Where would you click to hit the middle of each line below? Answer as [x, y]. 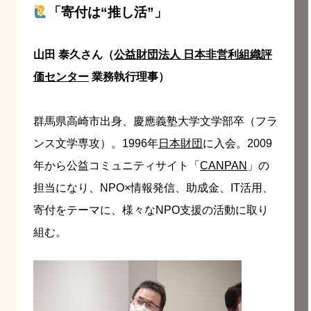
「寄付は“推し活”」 [108, 12]
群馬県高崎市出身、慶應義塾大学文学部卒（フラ [155, 121]
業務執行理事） [129, 76]
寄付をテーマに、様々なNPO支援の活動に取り [151, 210]
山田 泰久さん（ [74, 54]
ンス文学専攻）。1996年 [96, 143]
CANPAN [224, 165]
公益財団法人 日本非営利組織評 [193, 54]
